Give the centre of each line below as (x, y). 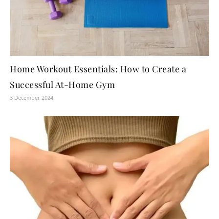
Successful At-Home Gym (62, 85)
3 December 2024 (32, 98)
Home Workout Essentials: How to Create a (98, 69)
